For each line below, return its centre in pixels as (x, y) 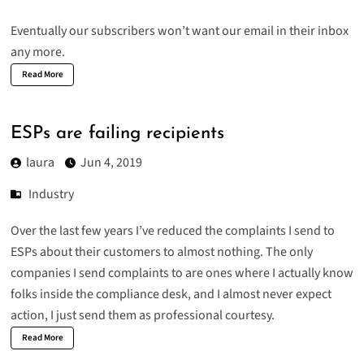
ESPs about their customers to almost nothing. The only (161, 252)
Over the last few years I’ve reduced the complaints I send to (172, 231)
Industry (52, 195)
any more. (37, 52)
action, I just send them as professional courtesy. (142, 316)
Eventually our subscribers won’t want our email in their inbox (179, 31)
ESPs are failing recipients (117, 133)
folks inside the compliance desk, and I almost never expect (171, 295)
